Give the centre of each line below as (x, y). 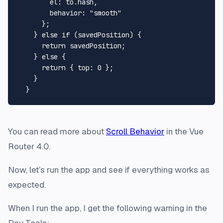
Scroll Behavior (135, 131)
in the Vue (184, 131)
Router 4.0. (29, 146)
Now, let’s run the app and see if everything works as (109, 169)
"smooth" (106, 13)
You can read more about (57, 131)
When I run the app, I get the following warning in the (108, 208)
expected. (27, 184)
